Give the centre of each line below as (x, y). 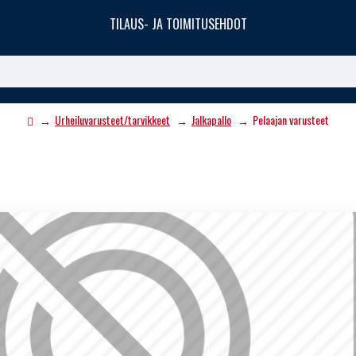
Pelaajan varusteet (291, 120)
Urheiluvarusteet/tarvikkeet (112, 120)
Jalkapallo (211, 120)
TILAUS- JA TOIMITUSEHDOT (178, 24)
